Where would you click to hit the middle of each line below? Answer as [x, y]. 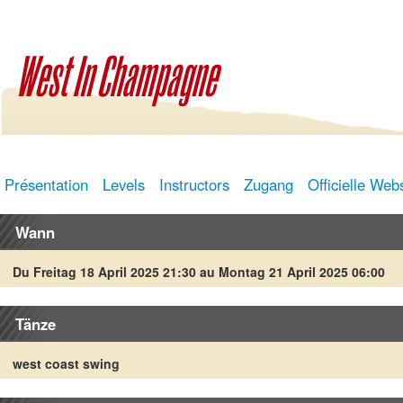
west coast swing [66, 363]
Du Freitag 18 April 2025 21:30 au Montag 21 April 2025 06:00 [199, 271]
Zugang [269, 184]
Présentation [46, 184]
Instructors [194, 184]
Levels [124, 184]
